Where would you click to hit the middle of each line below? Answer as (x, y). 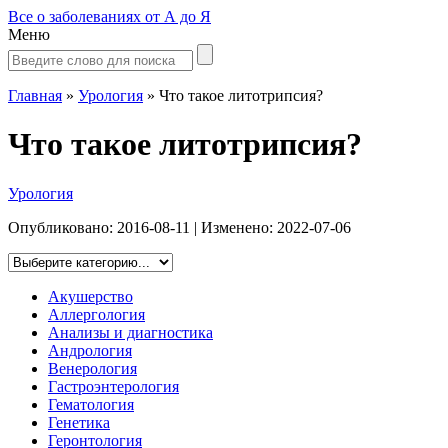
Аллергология (96, 314)
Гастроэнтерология (113, 386)
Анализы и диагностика (130, 332)
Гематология (91, 404)
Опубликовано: (62, 227)
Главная (35, 95)
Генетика (79, 422)
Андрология (90, 350)
